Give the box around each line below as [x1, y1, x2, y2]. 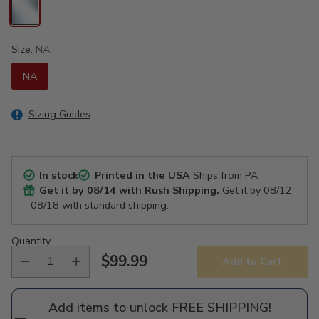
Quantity [11, 233, 51, 248]
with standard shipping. [59, 197, 169, 212]
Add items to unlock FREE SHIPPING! [48, 298, 271, 316]
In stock [39, 167, 79, 182]
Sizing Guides [28, 106, 90, 121]
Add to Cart [222, 254, 282, 269]
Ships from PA [189, 167, 258, 182]
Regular [100, 261, 156, 281]
